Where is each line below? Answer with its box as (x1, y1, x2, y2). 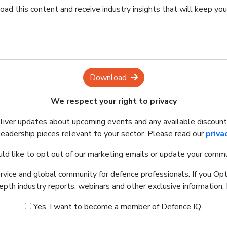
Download (89, 72, 127, 84)
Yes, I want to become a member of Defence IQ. (31, 201, 202, 213)
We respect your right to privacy (50, 96, 177, 107)
